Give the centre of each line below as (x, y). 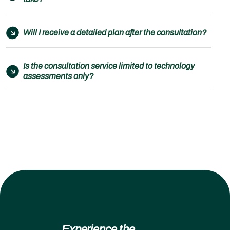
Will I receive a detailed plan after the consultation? (115, 33)
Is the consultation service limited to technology (109, 66)
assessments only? (58, 76)
